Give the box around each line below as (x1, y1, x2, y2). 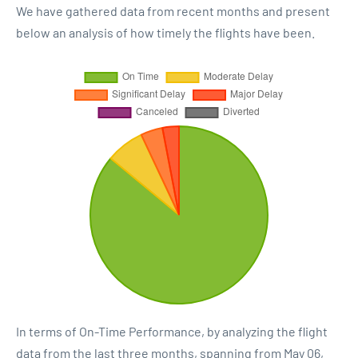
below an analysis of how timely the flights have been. (16, 25, 315, 40)
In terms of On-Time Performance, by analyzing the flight (16, 324, 328, 339)
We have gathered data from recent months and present (16, 3, 330, 18)
